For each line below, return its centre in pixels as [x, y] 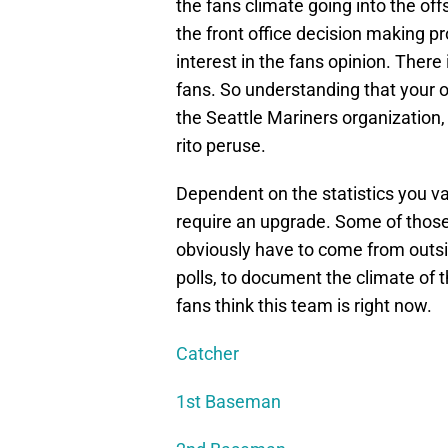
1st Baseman [228, 402]
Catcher [207, 354]
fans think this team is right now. [304, 306]
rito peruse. [221, 146]
